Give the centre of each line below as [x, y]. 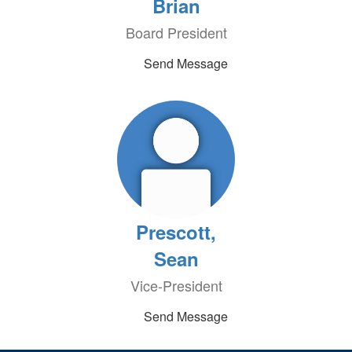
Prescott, [176, 232]
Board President [176, 32]
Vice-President [176, 285]
